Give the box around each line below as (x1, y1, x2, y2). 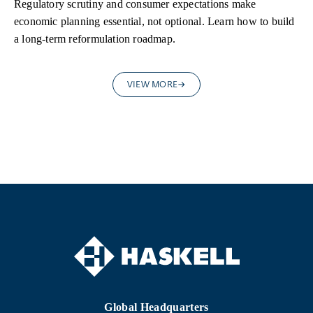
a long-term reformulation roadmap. (14, 32, 176, 45)
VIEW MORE (127, 80, 178, 89)
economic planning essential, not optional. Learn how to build (14, 15, 295, 27)
